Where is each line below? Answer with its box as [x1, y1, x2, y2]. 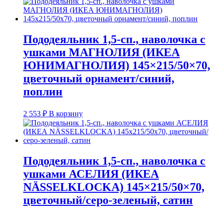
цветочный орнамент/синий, [23, 72, 174, 85]
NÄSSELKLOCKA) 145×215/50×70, [23, 181, 204, 194]
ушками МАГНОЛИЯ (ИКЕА [23, 46, 180, 59]
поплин [23, 85, 62, 98]
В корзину [49, 109, 83, 118]
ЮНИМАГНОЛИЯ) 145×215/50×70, [23, 59, 210, 72]
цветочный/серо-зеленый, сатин [23, 194, 193, 207]
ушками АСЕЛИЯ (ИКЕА [23, 168, 159, 181]
